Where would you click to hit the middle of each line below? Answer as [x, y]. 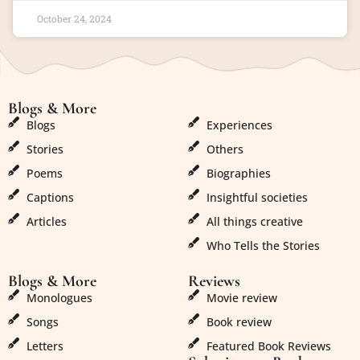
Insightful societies [257, 198]
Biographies [238, 174]
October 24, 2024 [74, 18]
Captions [50, 198]
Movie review [241, 298]
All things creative [254, 222]
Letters [45, 346]
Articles [46, 222]
